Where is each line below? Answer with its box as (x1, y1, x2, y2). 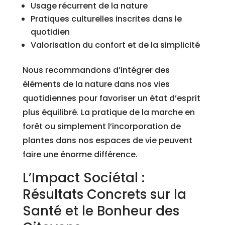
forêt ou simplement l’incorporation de (22, 121, 181, 133)
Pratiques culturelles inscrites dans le (30, 13, 182, 25)
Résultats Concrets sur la (22, 185, 186, 204)
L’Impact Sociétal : (22, 169, 145, 187)
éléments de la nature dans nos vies (22, 78, 170, 90)
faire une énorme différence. (22, 149, 138, 161)
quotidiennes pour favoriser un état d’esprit (22, 92, 200, 104)
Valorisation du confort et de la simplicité (30, 39, 200, 51)
